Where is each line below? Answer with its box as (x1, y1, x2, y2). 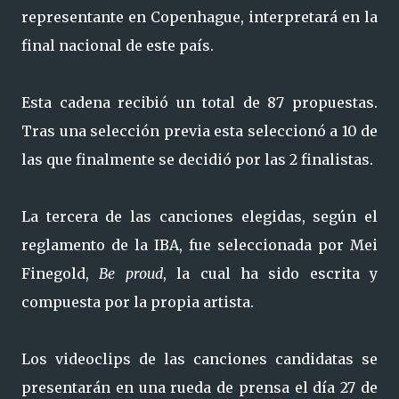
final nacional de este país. (21, 37, 214, 54)
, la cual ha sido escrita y (162, 265, 378, 282)
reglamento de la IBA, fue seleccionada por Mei (21, 236, 378, 254)
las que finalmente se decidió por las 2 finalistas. (21, 151, 373, 168)
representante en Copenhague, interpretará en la (21, 8, 378, 26)
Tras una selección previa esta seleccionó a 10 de (21, 122, 378, 140)
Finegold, (21, 265, 100, 282)
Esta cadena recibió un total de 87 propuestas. (21, 94, 378, 111)
